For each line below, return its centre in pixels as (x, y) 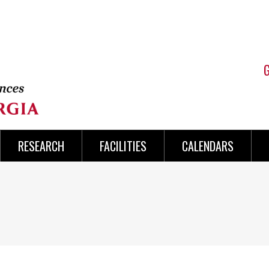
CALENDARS (208, 146)
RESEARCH (41, 146)
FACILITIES (123, 146)
